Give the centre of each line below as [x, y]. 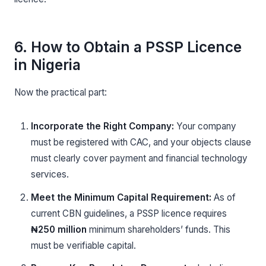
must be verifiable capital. [83, 245]
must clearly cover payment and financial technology [139, 159]
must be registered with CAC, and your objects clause [141, 142]
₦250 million [59, 229]
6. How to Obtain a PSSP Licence [128, 47]
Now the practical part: [61, 93]
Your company [205, 126]
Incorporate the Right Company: [102, 126]
